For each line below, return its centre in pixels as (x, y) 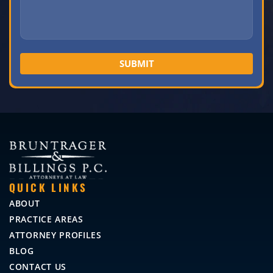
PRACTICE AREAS (46, 219)
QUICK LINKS (48, 188)
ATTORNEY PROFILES (55, 235)
